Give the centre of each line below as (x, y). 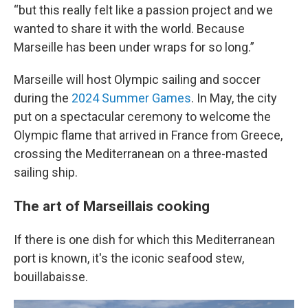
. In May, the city (234, 98)
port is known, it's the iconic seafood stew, (129, 258)
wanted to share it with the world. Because (129, 29)
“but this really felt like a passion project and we (143, 10)
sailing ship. (46, 172)
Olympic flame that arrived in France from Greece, (148, 135)
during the (43, 98)
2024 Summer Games (131, 98)
